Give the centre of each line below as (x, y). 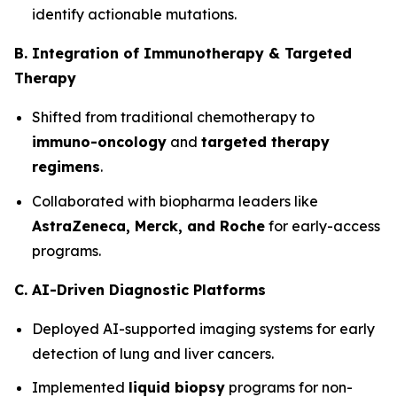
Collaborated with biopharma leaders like (175, 201)
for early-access (323, 226)
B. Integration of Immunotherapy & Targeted (183, 54)
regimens (66, 167)
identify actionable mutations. (134, 15)
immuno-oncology (99, 142)
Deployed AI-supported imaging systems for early (203, 328)
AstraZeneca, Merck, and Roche (148, 226)
